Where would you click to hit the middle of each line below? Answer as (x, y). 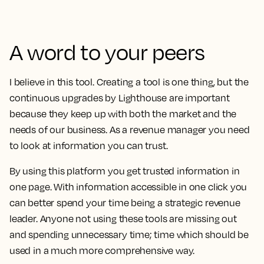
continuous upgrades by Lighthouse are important (120, 98)
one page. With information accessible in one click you (128, 187)
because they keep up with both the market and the (123, 113)
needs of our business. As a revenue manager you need (130, 129)
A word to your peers (107, 52)
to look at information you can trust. (89, 145)
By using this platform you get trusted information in (125, 171)
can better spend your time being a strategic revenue (125, 202)
